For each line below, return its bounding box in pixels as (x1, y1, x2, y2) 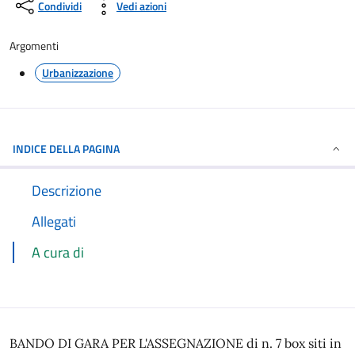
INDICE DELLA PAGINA (13, 140, 120, 157)
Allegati (32, 211, 76, 232)
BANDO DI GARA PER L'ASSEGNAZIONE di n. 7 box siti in (10, 335, 342, 351)
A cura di (32, 242, 84, 263)
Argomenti (10, 37, 59, 54)
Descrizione (32, 180, 101, 201)
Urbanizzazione (42, 64, 113, 81)
